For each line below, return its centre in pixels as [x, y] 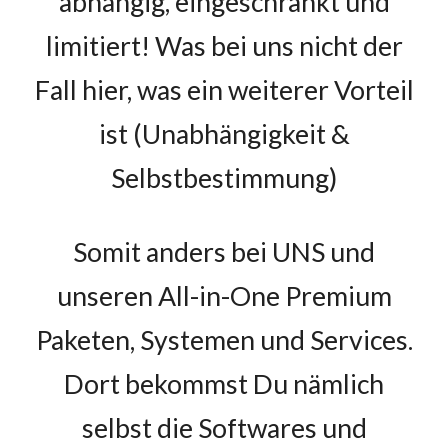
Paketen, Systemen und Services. [224, 340]
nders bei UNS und [267, 252]
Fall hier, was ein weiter [169, 90]
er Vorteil [358, 90]
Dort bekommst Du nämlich [224, 384]
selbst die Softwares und [224, 428]
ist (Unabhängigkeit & [224, 134]
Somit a [116, 252]
